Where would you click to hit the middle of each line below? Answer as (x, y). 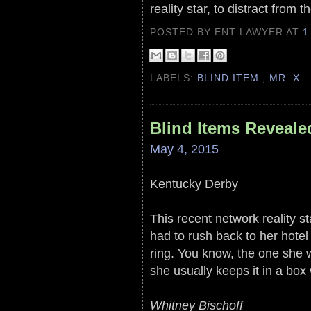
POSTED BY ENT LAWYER (218, 32)
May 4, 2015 (184, 149)
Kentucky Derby (194, 183)
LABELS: (174, 78)
